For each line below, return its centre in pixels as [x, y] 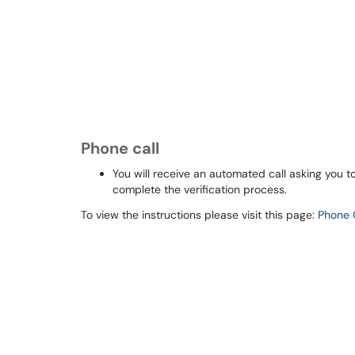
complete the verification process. [200, 189]
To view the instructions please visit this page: [199, 215]
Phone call [120, 148]
